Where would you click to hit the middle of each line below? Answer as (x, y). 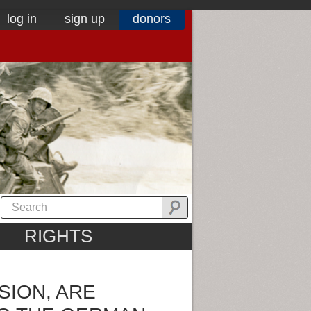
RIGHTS (58, 236)
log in (22, 19)
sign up (85, 19)
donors (152, 19)
